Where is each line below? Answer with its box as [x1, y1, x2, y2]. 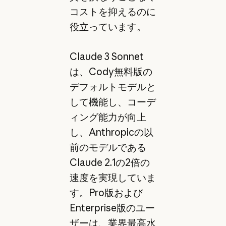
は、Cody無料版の [69, 65, 152, 78]
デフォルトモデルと [69, 80, 156, 93]
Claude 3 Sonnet [69, 50, 144, 63]
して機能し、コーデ [69, 95, 156, 108]
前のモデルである [69, 141, 146, 153]
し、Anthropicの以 [69, 126, 153, 138]
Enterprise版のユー [69, 201, 155, 214]
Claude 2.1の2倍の [69, 156, 150, 168]
